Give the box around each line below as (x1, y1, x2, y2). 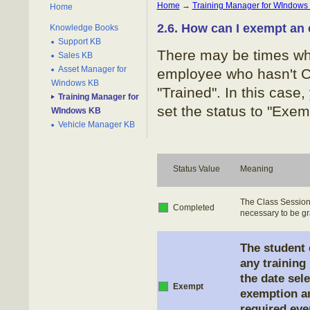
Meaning (239, 164, 273, 174)
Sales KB (57, 51, 93, 60)
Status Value (172, 164, 220, 174)
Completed (172, 203, 215, 212)
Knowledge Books (49, 23, 118, 33)
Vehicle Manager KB (57, 120, 135, 129)
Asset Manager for (57, 64, 127, 74)
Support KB (57, 37, 101, 46)
